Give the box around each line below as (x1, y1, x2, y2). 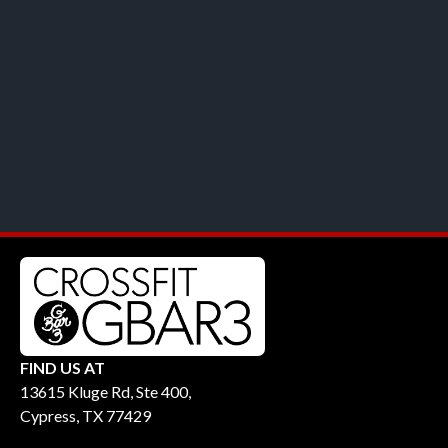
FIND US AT (20, 358, 105, 378)
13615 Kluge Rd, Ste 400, (20, 382, 191, 402)
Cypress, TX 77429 (20, 406, 151, 426)
